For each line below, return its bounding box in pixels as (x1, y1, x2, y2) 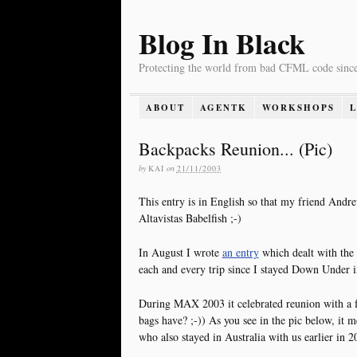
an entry (222, 244, 259, 260)
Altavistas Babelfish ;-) (138, 210, 241, 226)
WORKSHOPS (262, 100, 335, 114)
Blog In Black (138, 22, 305, 64)
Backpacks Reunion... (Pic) (138, 136, 332, 160)
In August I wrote (138, 244, 222, 260)
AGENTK (200, 100, 248, 114)
